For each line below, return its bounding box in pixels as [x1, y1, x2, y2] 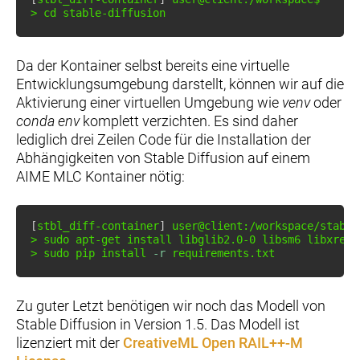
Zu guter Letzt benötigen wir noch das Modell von [16, 297, 325, 314]
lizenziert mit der [16, 333, 123, 351]
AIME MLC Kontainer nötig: [16, 167, 185, 185]
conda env [16, 112, 80, 129]
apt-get [76, 232, 121, 246]
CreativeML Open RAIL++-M [123, 333, 303, 351]
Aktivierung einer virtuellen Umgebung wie [16, 93, 282, 111]
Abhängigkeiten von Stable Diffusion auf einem [16, 149, 310, 166]
